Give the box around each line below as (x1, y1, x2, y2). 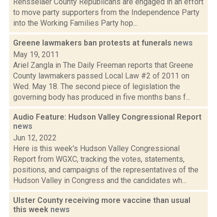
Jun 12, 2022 (13, 133, 57, 142)
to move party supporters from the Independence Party (13, 8, 200, 17)
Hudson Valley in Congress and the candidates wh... (13, 176, 186, 185)
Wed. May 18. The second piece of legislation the (13, 82, 180, 91)
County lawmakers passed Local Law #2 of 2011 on (13, 71, 189, 80)
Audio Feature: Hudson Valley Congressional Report (13, 112, 201, 122)
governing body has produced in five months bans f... (13, 93, 190, 102)
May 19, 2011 (13, 50, 59, 59)
